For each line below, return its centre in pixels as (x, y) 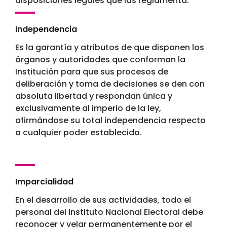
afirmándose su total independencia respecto (110, 121)
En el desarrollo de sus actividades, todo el (103, 200)
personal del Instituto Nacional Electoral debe (109, 212)
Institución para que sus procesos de (92, 72)
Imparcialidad (44, 182)
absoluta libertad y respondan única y (94, 96)
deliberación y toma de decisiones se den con (110, 84)
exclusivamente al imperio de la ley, (88, 108)
